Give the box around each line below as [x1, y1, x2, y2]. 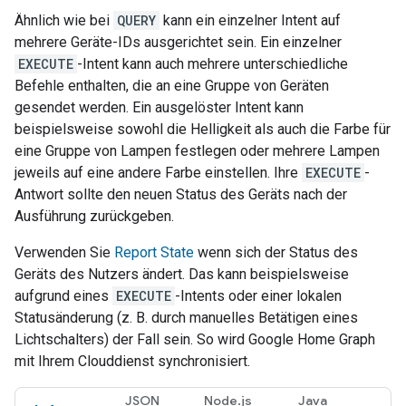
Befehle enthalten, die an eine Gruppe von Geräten [14, 77, 329, 94]
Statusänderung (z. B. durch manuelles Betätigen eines [14, 309, 358, 326]
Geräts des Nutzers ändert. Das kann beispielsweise [14, 266, 349, 283]
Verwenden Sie [14, 244, 114, 261]
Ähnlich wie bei [14, 12, 113, 29]
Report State [114, 244, 194, 261]
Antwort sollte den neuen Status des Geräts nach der [14, 186, 347, 203]
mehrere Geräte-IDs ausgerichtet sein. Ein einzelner [14, 34, 342, 51]
